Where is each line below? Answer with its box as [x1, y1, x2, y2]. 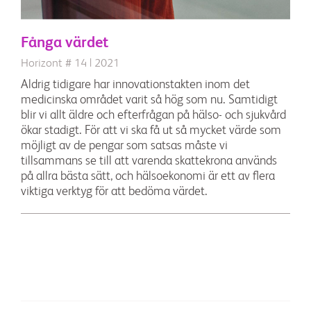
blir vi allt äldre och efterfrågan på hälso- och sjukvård [21, 109, 286, 122]
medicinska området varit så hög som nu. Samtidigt [21, 94, 278, 107]
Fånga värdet [21, 35, 108, 51]
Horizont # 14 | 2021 [21, 58, 119, 70]
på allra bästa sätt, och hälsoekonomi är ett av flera [21, 170, 275, 183]
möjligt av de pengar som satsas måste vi [21, 140, 228, 153]
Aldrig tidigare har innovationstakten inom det [21, 78, 250, 92]
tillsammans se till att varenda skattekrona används [21, 155, 277, 168]
